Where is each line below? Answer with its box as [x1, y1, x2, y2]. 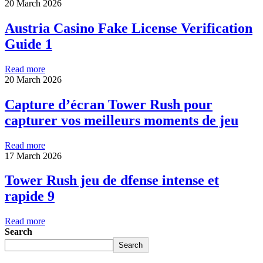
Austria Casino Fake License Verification [5, 20, 252, 36]
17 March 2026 [5, 150, 62, 161]
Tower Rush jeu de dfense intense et [5, 173, 219, 188]
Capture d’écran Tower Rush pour [5, 96, 213, 112]
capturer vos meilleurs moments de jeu [5, 112, 238, 128]
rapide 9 [5, 188, 55, 204]
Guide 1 [5, 36, 52, 52]
